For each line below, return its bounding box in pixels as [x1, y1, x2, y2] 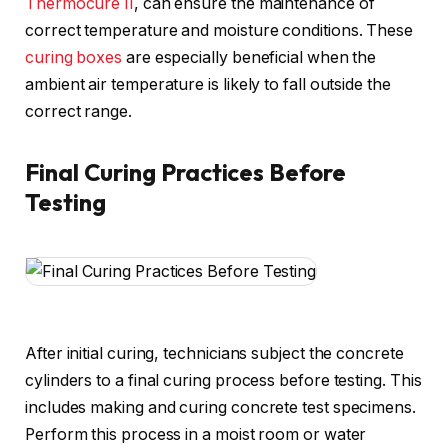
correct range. [25, 101, 132, 121]
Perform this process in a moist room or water [25, 425, 367, 445]
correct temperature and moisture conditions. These [25, 20, 414, 40]
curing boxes [25, 47, 123, 67]
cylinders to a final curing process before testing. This [25, 371, 422, 391]
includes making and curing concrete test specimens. [25, 398, 416, 418]
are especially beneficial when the [122, 47, 377, 67]
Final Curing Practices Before [25, 156, 346, 187]
